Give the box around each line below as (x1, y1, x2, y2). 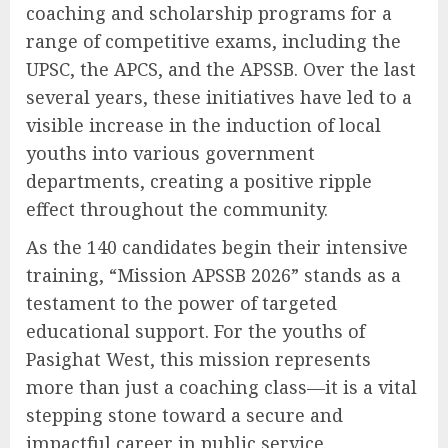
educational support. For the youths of (26, 319, 365, 344)
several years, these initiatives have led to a (26, 85, 412, 110)
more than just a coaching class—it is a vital (26, 375, 417, 400)
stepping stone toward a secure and (26, 403, 343, 428)
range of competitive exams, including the (26, 29, 401, 54)
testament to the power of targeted (26, 291, 337, 316)
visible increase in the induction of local (26, 113, 381, 138)
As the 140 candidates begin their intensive (26, 235, 408, 260)
